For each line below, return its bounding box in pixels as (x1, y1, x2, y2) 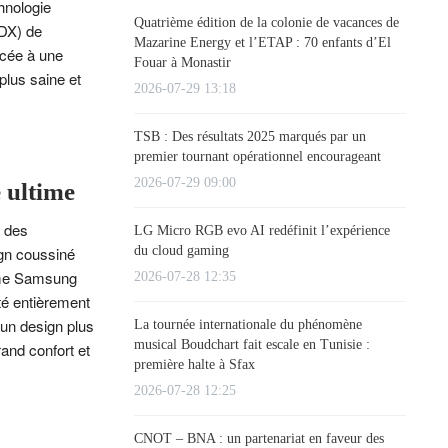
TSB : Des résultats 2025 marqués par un (134, 128, 366, 144)
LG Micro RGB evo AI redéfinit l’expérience (134, 222, 390, 238)
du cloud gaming (134, 242, 229, 258)
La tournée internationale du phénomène (134, 316, 362, 332)
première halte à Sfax (134, 356, 255, 372)
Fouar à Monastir (134, 54, 231, 70)
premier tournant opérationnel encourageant (134, 148, 381, 164)
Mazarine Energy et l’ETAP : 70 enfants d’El (134, 34, 391, 50)
